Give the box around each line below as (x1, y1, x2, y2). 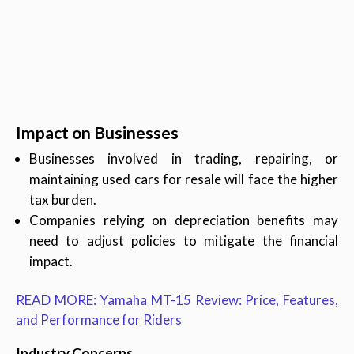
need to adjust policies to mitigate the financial (29, 232, 338, 250)
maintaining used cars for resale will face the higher (29, 171, 338, 188)
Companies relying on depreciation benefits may (29, 212, 338, 229)
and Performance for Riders (16, 311, 182, 329)
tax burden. (29, 191, 96, 209)
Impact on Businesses (16, 122, 179, 143)
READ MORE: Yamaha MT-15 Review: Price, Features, (16, 292, 338, 309)
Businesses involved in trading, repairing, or (29, 150, 338, 168)
